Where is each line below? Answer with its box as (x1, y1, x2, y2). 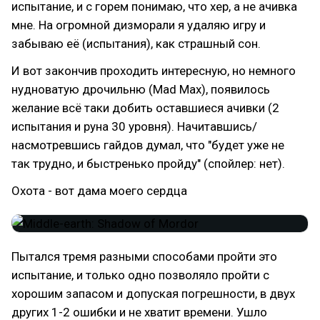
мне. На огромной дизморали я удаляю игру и (11, 18, 266, 32)
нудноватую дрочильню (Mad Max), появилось (11, 82, 270, 96)
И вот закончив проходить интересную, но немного (11, 64, 296, 78)
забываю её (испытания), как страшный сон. (11, 36, 261, 51)
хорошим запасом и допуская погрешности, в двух (11, 286, 295, 301)
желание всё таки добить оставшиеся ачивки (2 (11, 101, 279, 115)
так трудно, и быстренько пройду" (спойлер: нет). (11, 156, 285, 171)
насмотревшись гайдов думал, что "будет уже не (11, 138, 284, 152)
